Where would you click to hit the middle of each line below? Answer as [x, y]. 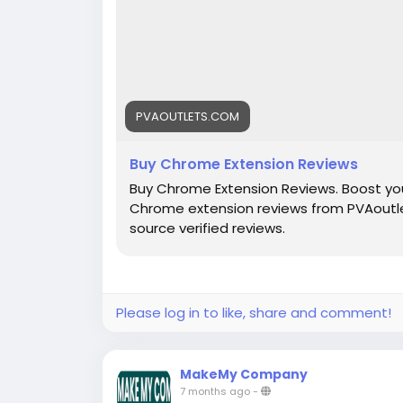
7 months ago [215, 391]
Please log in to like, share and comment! [254, 313]
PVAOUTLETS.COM [188, 116]
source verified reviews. [207, 228]
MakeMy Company [244, 374]
